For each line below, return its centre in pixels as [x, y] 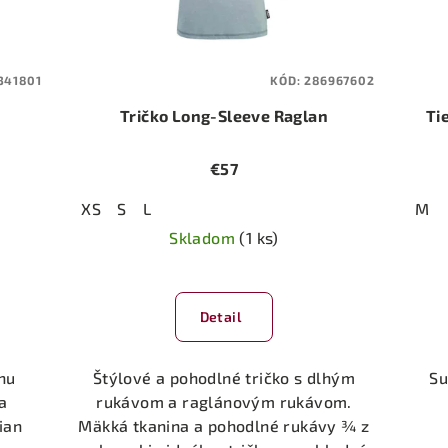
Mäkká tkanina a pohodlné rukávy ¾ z [224, 426]
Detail [220, 317]
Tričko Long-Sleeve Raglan [223, 116]
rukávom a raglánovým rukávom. [224, 402]
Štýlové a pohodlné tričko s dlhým [224, 378]
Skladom [204, 238]
